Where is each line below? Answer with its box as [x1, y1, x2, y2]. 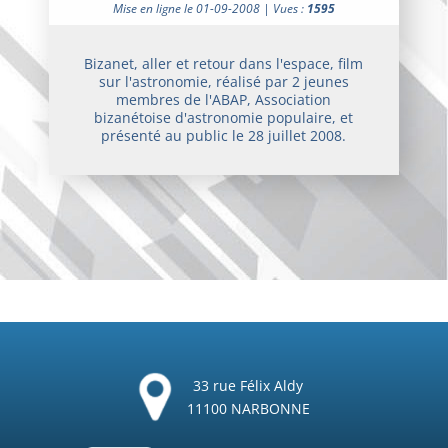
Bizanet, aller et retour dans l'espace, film [84, 53, 364, 73]
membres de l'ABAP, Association [116, 89, 332, 109]
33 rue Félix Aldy [193, 375, 304, 395]
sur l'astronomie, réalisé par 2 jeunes [98, 71, 349, 91]
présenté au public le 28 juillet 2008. [101, 125, 347, 145]
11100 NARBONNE [186, 398, 310, 418]
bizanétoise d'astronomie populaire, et [94, 107, 354, 127]
